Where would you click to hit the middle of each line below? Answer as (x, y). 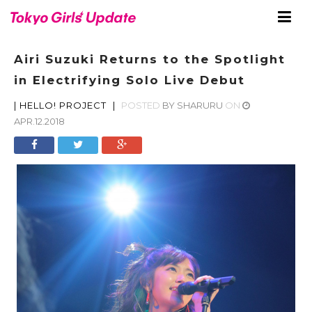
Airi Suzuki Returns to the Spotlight (150, 59)
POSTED (141, 105)
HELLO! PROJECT (63, 105)
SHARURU (200, 105)
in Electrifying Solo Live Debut (130, 80)
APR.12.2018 (39, 121)
